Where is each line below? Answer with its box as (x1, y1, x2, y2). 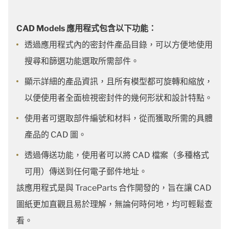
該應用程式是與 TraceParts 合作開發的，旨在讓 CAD (16, 183, 212, 193)
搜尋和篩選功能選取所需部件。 (25, 56, 139, 66)
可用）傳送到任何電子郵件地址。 (25, 167, 147, 176)
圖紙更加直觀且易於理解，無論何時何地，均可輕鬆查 (16, 199, 213, 209)
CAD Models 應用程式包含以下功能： (16, 24, 156, 33)
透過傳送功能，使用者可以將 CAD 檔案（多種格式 (25, 150, 209, 160)
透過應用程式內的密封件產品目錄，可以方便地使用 (25, 40, 213, 50)
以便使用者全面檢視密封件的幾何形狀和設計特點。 (25, 93, 213, 103)
